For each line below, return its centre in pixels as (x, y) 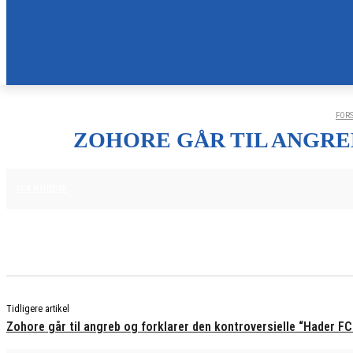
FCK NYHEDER (42, 189)
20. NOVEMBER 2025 (121, 188)
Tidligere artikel (38, 309)
